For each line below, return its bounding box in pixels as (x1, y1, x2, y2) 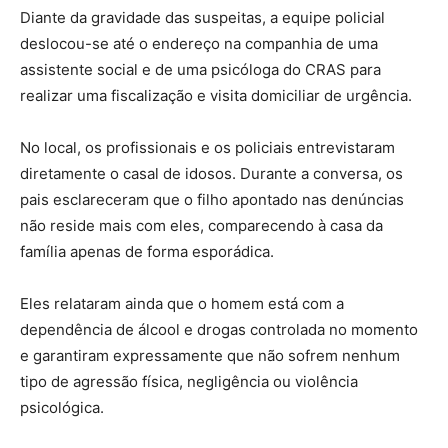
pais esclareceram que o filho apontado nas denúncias (20, 189, 404, 209)
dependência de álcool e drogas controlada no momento (20, 319, 418, 339)
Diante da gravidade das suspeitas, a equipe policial (20, 7, 385, 27)
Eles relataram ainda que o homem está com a (20, 293, 344, 313)
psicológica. (20, 397, 104, 417)
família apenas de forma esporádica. (20, 241, 274, 261)
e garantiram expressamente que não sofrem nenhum (20, 345, 400, 365)
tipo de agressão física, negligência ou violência (20, 371, 358, 391)
